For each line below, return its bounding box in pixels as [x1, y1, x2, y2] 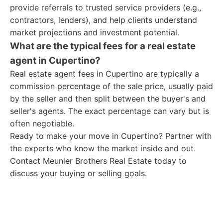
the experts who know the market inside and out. [10, 143, 196, 153]
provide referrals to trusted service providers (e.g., [10, 2, 201, 12]
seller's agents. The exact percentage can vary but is [10, 106, 209, 116]
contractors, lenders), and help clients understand [10, 15, 197, 25]
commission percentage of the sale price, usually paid [10, 81, 213, 91]
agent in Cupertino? [10, 55, 101, 66]
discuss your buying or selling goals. [10, 168, 147, 178]
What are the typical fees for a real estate [10, 40, 196, 52]
